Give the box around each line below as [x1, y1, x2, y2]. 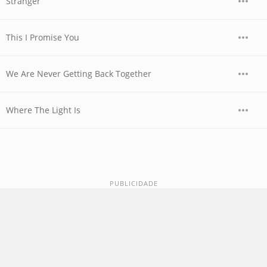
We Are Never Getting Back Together [6, 68, 151, 79]
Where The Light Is [6, 104, 80, 116]
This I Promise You [6, 32, 79, 43]
